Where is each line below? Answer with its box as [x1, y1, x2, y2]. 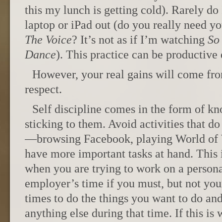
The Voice [25, 33, 72, 46]
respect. [25, 83, 62, 96]
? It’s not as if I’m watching [72, 33, 208, 46]
